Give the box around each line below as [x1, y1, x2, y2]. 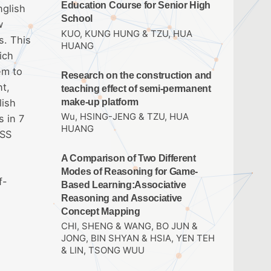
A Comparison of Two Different [61, 152, 196, 163]
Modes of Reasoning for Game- [61, 166, 198, 177]
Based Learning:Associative [61, 179, 186, 190]
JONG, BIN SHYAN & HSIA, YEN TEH [61, 232, 215, 244]
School [61, 13, 93, 24]
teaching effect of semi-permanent [61, 83, 211, 94]
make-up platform [61, 96, 139, 107]
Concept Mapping [61, 206, 140, 217]
